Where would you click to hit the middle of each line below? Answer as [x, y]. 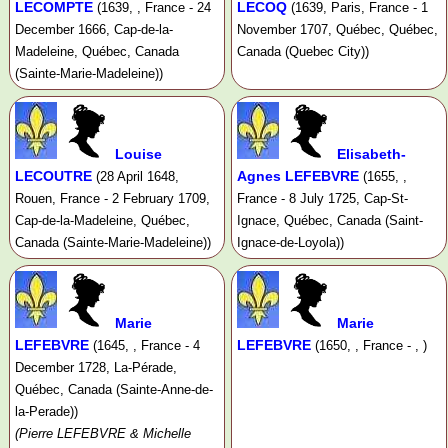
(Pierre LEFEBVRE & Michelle [103, 434]
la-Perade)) [46, 412]
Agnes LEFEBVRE [297, 176]
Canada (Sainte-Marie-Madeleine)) [113, 243]
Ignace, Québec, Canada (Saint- [329, 221]
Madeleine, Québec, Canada [97, 52]
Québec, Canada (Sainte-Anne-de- [114, 390]
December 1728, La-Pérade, [96, 368]
